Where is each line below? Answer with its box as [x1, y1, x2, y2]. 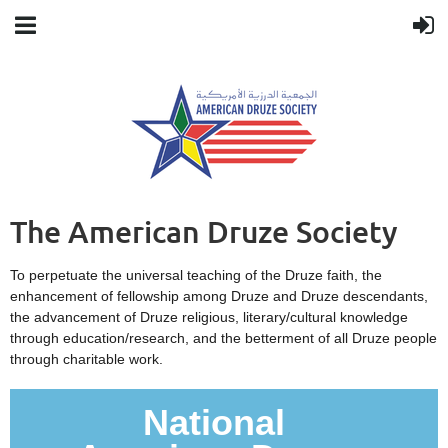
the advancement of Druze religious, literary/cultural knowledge [10, 309, 408, 325]
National [143, 402, 285, 443]
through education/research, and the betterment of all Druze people [10, 330, 437, 346]
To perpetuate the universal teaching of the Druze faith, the [10, 267, 382, 283]
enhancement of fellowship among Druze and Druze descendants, [10, 288, 428, 304]
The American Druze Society [10, 212, 398, 250]
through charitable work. [10, 351, 163, 367]
